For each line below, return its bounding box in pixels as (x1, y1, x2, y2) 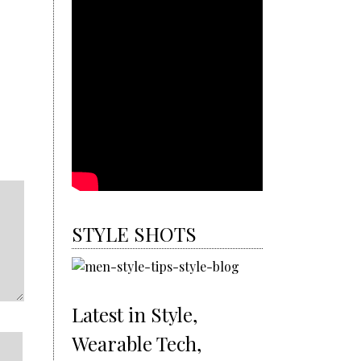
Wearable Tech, (72, 330, 202, 356)
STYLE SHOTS (72, 220, 197, 247)
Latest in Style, (72, 301, 198, 327)
